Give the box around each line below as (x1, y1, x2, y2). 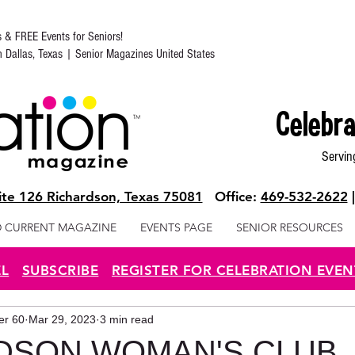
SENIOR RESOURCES (235, 220, 343, 235)
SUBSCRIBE (21, 262, 99, 278)
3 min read (100, 312, 154, 326)
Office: (202, 189, 261, 204)
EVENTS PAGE (139, 220, 212, 235)
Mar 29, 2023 (29, 312, 96, 326)
